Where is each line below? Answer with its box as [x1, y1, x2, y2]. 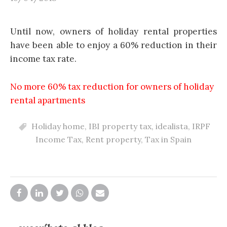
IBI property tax [88, 121, 152, 131]
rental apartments [10, 94, 85, 106]
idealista [155, 121, 188, 131]
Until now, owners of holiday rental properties [10, 26, 217, 37]
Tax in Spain [145, 134, 192, 144]
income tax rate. [10, 53, 77, 65]
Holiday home [31, 121, 85, 131]
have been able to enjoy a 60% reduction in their [10, 40, 217, 51]
